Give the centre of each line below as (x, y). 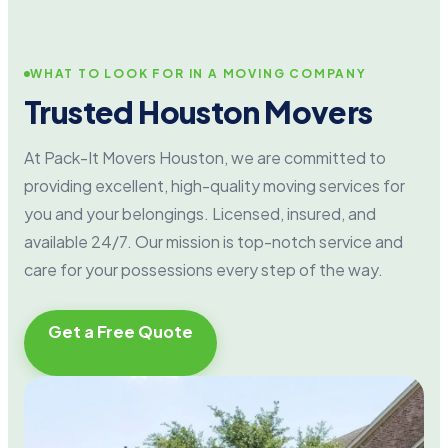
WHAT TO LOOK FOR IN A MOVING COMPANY (198, 74)
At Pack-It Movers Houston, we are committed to (205, 158)
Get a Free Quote (120, 332)
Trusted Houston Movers (198, 112)
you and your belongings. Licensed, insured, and (200, 214)
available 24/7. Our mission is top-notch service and (213, 242)
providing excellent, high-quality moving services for (214, 186)
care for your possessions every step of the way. (203, 270)
